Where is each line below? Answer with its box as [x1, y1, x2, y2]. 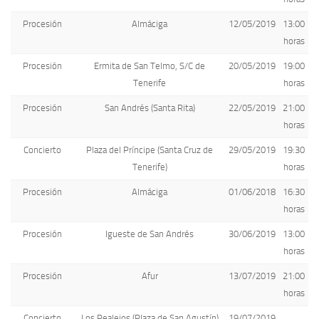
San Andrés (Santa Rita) [104, 103, 195, 113]
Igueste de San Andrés [105, 229, 194, 239]
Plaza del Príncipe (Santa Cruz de [86, 145, 213, 155]
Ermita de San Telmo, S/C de [94, 61, 205, 71]
